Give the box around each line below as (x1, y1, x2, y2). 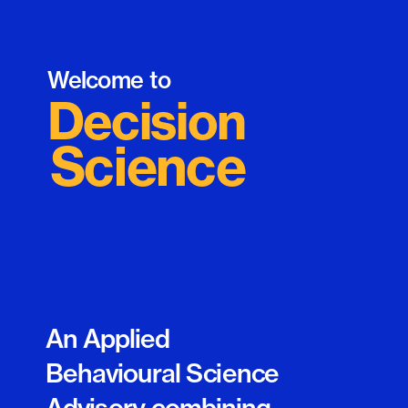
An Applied (46, 322, 170, 355)
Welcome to (46, 65, 177, 95)
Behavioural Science (46, 357, 280, 389)
